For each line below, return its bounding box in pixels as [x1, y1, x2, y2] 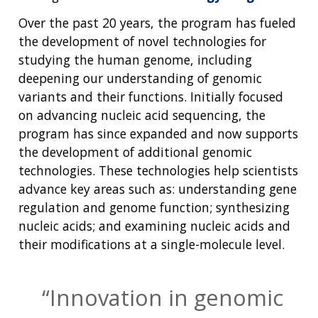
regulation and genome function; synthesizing [18, 199, 290, 216]
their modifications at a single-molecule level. [18, 236, 285, 253]
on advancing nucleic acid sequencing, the [18, 106, 265, 124]
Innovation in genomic [50, 283, 283, 313]
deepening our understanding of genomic [18, 70, 262, 87]
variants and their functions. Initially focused [18, 88, 283, 106]
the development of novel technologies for [18, 33, 266, 50]
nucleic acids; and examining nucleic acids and [18, 217, 290, 235]
